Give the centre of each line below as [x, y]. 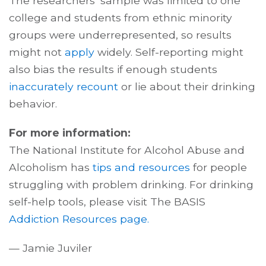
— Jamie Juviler [50, 248]
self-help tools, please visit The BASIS [107, 202]
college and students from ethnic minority [121, 18]
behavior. [33, 104]
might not [37, 52]
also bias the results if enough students [113, 69]
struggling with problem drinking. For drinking [131, 185]
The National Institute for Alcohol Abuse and [127, 150]
